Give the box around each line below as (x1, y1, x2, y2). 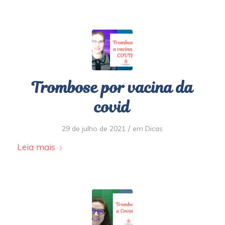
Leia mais (17, 142, 55, 152)
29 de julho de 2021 (62, 124, 126, 133)
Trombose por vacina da (31, 77, 193, 98)
